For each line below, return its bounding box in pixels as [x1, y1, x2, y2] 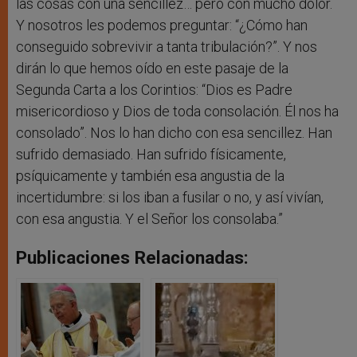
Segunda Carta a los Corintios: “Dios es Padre [16, 81, 292, 99]
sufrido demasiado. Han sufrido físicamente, [16, 146, 286, 163]
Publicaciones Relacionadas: [16, 247, 249, 269]
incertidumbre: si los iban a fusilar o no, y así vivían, [16, 189, 324, 206]
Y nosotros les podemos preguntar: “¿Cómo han [16, 17, 308, 34]
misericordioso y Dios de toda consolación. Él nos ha [16, 103, 339, 120]
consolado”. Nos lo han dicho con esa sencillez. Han [16, 124, 332, 142]
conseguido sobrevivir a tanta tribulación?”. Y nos [16, 38, 317, 56]
